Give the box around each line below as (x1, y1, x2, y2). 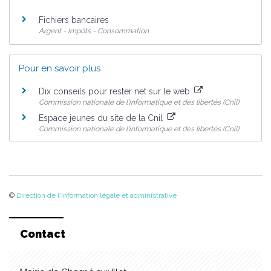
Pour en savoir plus (19, 62, 100, 74)
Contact (20, 227, 65, 240)
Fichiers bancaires (39, 15, 109, 25)
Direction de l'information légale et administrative (16, 191, 177, 200)
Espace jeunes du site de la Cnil (39, 113, 165, 123)
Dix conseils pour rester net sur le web (39, 87, 192, 97)
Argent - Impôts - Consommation (39, 27, 149, 36)
